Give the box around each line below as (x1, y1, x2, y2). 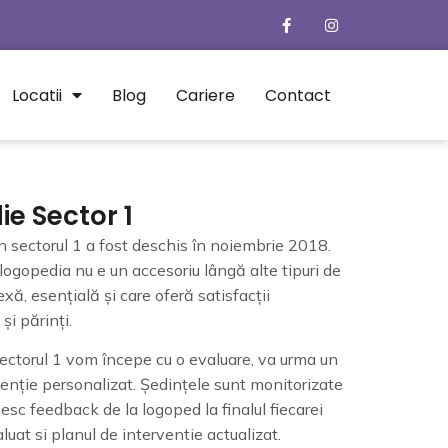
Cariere (176, 83, 235, 107)
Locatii (12, 83, 62, 107)
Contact (265, 83, 331, 107)
